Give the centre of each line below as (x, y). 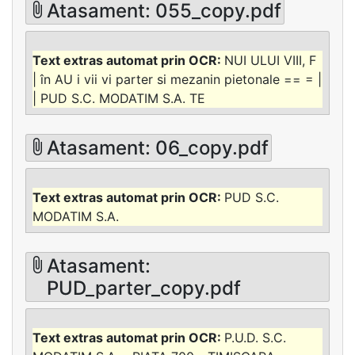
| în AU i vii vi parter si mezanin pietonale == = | (177, 80)
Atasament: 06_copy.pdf (158, 147)
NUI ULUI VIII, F (270, 61)
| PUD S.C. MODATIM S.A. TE (119, 99)
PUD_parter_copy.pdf (144, 288)
